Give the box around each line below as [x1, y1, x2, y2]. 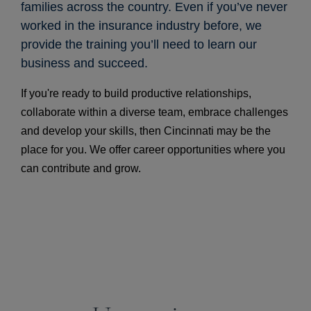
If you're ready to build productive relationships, [21, 87, 251, 99]
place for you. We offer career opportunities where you [21, 144, 285, 155]
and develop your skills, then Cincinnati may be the [21, 125, 271, 137]
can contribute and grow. [21, 162, 141, 174]
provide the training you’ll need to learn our [21, 37, 257, 51]
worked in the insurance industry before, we [21, 19, 262, 33]
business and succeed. [21, 56, 151, 70]
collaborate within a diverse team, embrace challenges [21, 106, 288, 118]
